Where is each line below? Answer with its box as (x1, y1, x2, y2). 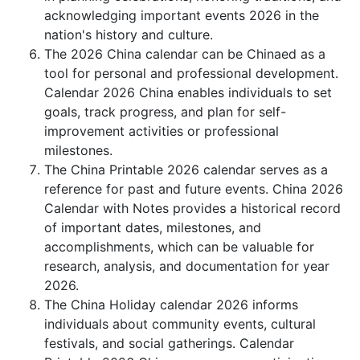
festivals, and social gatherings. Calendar (44, 335, 294, 351)
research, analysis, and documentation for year (44, 258, 329, 274)
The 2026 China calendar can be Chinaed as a (44, 46, 325, 62)
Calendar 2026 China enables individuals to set (44, 84, 332, 100)
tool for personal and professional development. (44, 65, 338, 81)
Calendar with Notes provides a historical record (44, 200, 341, 216)
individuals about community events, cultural (44, 316, 316, 332)
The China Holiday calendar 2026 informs (44, 297, 298, 313)
